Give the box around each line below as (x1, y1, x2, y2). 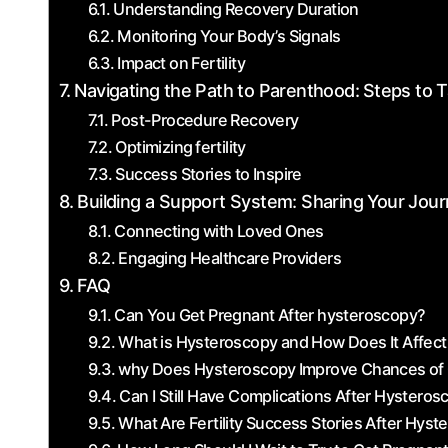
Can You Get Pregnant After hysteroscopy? (114, 305, 426, 325)
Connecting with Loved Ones (114, 221, 324, 241)
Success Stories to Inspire (115, 164, 302, 184)
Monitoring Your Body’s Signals (117, 26, 341, 46)
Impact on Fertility (117, 53, 245, 73)
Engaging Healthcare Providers (118, 248, 341, 268)
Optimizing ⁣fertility (115, 137, 246, 157)
